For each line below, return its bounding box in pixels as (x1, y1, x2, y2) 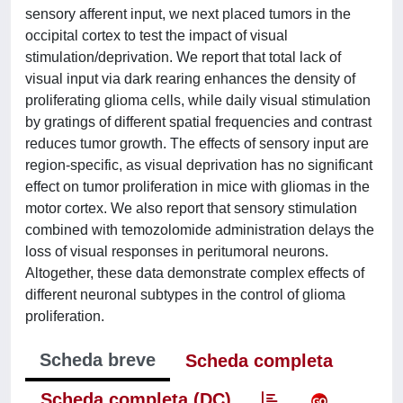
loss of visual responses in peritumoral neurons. (25, 244, 328, 259)
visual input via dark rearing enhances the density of (25, 71, 355, 86)
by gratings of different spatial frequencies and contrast (25, 114, 372, 130)
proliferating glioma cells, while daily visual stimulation (25, 93, 371, 108)
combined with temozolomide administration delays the (25, 222, 374, 237)
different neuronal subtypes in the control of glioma (25, 287, 345, 302)
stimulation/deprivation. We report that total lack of (25, 49, 341, 65)
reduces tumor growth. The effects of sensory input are (25, 136, 369, 151)
